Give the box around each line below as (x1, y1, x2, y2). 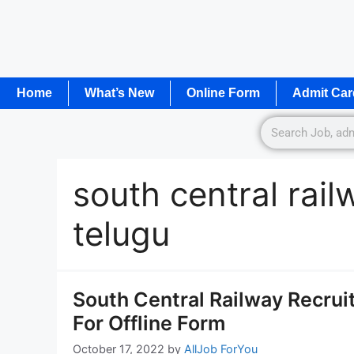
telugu (73, 213, 170, 254)
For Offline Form (73, 311, 225, 335)
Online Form (186, 85, 260, 100)
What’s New (85, 85, 154, 100)
